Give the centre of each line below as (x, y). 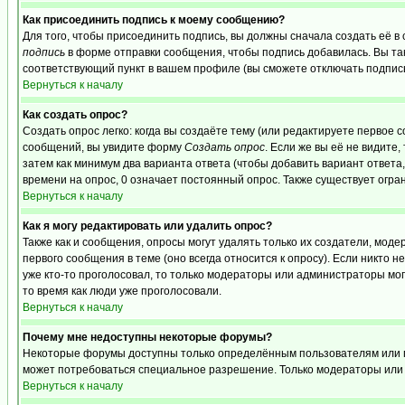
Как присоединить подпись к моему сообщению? (154, 20)
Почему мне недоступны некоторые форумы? (147, 337)
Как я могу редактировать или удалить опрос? (147, 226)
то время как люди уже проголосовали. (122, 291)
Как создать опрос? (75, 115)
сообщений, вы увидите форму (104, 147)
